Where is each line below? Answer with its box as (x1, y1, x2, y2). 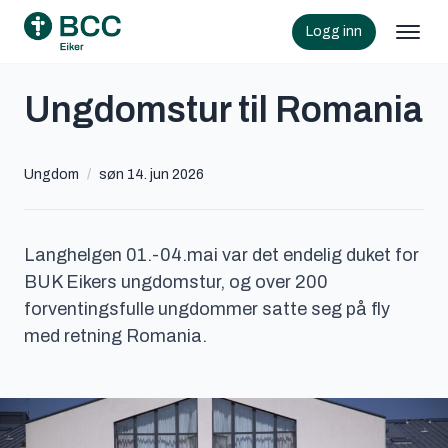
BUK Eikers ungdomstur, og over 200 (24, 272, 328, 292)
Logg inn (306, 24, 362, 39)
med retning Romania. (24, 326, 207, 346)
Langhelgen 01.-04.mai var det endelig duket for (24, 245, 419, 265)
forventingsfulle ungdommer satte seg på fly (24, 299, 390, 319)
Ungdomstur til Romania (24, 90, 423, 130)
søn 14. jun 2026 (99, 167, 204, 182)
